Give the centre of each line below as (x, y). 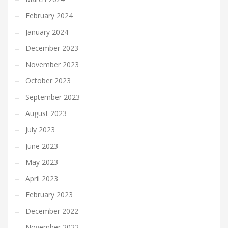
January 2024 (47, 32)
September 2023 (53, 97)
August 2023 (46, 113)
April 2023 (42, 179)
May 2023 (42, 162)
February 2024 (49, 16)
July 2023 (40, 130)
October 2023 (48, 81)
